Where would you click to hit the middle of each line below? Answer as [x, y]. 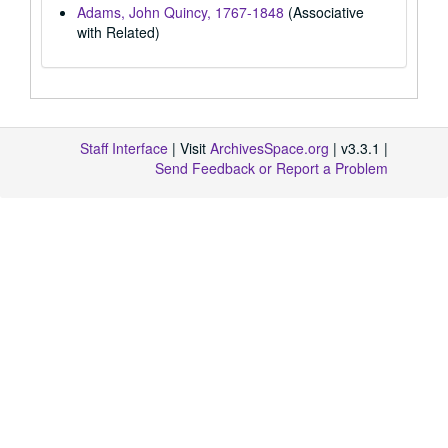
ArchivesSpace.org [269, 148]
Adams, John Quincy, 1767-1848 [180, 12]
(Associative [324, 12]
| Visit [189, 148]
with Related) [118, 32]
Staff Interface [124, 148]
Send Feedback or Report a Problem [271, 168]
